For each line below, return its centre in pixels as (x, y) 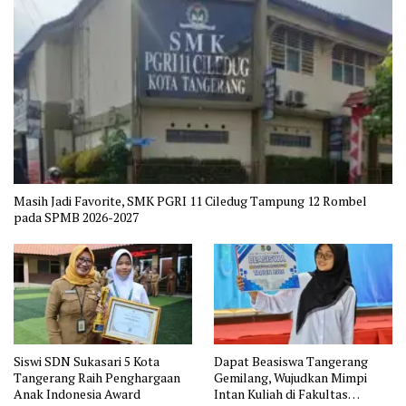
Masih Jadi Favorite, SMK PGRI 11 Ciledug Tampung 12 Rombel (190, 201)
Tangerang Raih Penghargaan (97, 377)
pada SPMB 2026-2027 (76, 217)
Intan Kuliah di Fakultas (281, 393)
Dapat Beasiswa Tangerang (291, 361)
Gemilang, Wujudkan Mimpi (290, 377)
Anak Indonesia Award (77, 393)
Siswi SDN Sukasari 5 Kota (87, 361)
